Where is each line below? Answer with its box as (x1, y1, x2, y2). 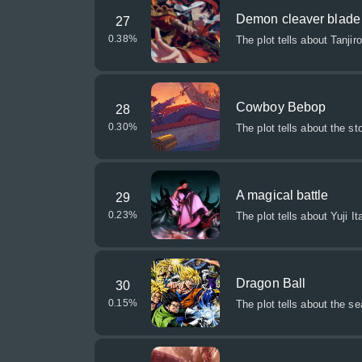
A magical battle (236, 188, 329, 202)
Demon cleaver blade (236, 12, 360, 26)
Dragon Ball (236, 276, 306, 290)
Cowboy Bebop (236, 100, 326, 114)
